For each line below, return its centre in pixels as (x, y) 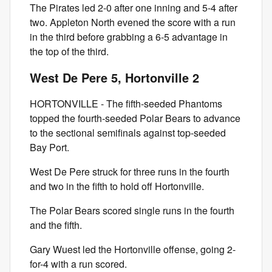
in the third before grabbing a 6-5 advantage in (129, 37)
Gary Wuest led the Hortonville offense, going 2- (133, 249)
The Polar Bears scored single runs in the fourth (132, 210)
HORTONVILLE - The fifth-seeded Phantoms (126, 104)
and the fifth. (56, 225)
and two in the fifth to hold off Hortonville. (117, 186)
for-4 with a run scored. (78, 264)
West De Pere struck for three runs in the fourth (130, 172)
